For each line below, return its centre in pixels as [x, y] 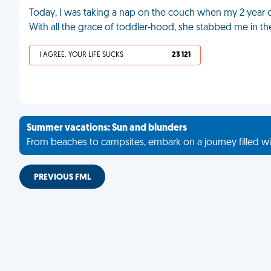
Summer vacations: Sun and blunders [107, 128]
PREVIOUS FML [62, 178]
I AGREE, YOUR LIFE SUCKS [81, 55]
